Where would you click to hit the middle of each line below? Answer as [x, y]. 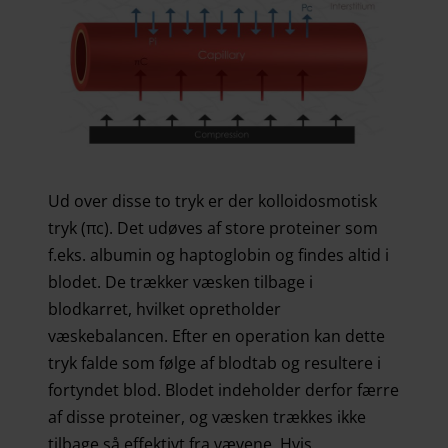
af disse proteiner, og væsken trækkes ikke [207, 416]
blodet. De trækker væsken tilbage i [180, 281]
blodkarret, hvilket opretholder [164, 308]
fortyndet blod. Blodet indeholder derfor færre [223, 389]
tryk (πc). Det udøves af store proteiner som [213, 227]
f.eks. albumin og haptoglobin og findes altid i [218, 254]
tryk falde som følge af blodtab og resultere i [214, 362]
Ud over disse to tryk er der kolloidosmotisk [212, 200]
